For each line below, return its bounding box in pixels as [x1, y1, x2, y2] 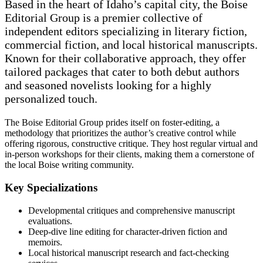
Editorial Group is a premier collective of [5, 11, 203, 25]
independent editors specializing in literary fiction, [5, 25, 247, 38]
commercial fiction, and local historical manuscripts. [5, 38, 258, 52]
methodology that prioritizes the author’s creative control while [5, 128, 236, 139]
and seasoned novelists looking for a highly [5, 79, 211, 92]
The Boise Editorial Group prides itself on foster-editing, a [5, 117, 220, 128]
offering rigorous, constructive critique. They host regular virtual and [5, 139, 258, 149]
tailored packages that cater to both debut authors [5, 65, 240, 79]
